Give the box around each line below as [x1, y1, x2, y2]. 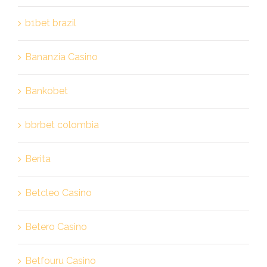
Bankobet [24, 85, 68, 97]
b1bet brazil [24, 17, 76, 29]
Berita [24, 153, 51, 164]
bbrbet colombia [24, 119, 99, 131]
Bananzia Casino [24, 51, 98, 63]
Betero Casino [24, 221, 87, 232]
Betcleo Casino [24, 187, 92, 198]
